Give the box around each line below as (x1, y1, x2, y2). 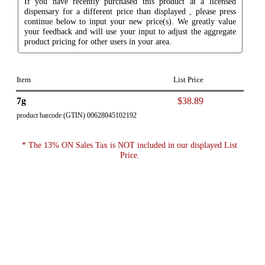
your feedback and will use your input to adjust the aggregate (24, 26, 236, 36)
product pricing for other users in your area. (24, 36, 172, 46)
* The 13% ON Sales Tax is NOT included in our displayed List (22, 140, 238, 150)
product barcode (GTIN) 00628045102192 (16, 111, 137, 119)
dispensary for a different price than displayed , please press (24, 6, 236, 16)
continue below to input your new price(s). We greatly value (24, 16, 236, 26)
